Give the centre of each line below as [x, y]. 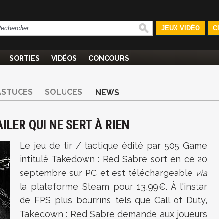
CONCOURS [109, 58]
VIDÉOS [64, 58]
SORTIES [24, 58]
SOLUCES [64, 92]
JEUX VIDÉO [180, 28]
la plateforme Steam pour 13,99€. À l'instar [113, 186]
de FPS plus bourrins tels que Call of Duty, [113, 200]
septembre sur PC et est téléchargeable [108, 173]
